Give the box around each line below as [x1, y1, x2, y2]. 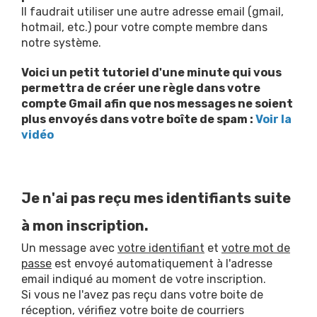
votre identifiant [117, 241, 204, 255]
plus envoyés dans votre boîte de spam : [21, 113, 255, 126]
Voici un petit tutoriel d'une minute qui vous [21, 66, 282, 79]
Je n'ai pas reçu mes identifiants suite [21, 190, 291, 207]
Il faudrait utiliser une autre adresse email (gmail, [21, 5, 284, 18]
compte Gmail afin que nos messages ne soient [21, 97, 293, 110]
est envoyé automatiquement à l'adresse [52, 257, 272, 270]
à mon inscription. [21, 217, 149, 234]
